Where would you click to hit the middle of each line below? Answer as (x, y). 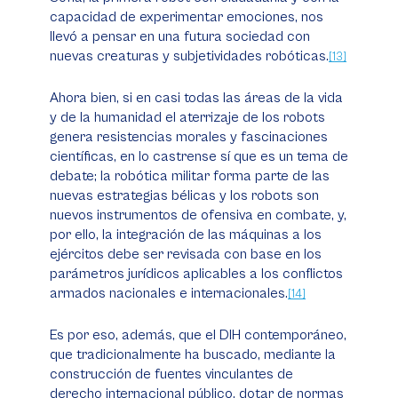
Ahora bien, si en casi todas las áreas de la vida (196, 98)
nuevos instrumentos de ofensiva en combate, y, (198, 215)
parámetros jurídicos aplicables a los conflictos (196, 274)
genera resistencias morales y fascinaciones (189, 137)
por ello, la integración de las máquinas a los (186, 235)
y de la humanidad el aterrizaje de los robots (187, 117)
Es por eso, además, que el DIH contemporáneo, (198, 335)
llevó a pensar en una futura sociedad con (180, 36)
